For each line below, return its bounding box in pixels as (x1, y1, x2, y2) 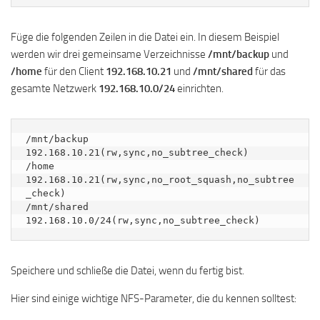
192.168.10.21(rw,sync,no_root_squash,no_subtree (26, 174, 294, 185)
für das (253, 64, 286, 78)
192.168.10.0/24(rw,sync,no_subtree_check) (26, 214, 260, 226)
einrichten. (175, 81, 224, 95)
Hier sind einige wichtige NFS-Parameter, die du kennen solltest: (11, 291, 296, 305)
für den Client (42, 64, 106, 78)
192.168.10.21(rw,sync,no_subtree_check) (26, 146, 249, 158)
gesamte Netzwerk (11, 81, 99, 95)
